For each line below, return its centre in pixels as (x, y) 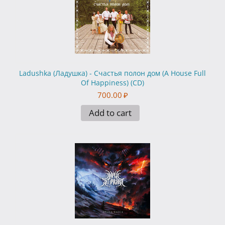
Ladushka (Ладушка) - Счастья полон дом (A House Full (113, 73)
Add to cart (110, 113)
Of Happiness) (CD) (113, 83)
